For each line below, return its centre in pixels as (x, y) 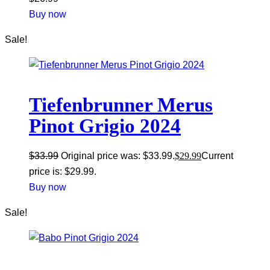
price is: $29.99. (63, 172)
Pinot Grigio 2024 (105, 126)
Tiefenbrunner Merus (121, 105)
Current (217, 156)
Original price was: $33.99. (118, 156)
